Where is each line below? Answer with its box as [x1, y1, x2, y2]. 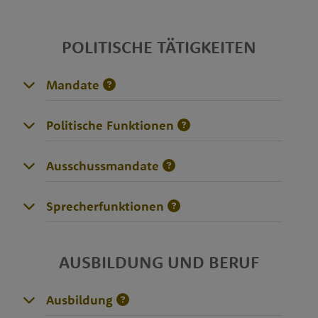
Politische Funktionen [45, 116, 174, 133]
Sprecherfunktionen [45, 197, 164, 214]
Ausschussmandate [45, 157, 159, 174]
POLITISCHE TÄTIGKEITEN [62, 35, 256, 57]
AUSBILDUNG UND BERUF [59, 251, 259, 273]
